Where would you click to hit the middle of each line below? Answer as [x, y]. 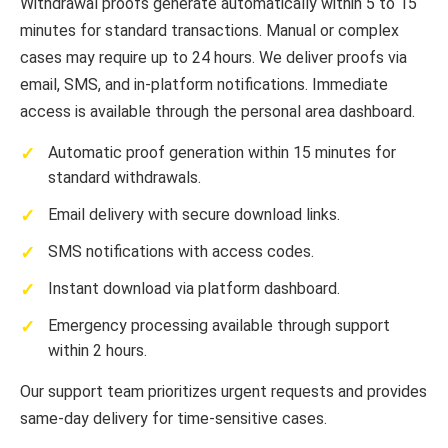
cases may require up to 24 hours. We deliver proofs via [213, 58]
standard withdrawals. [124, 178]
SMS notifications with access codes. [181, 252]
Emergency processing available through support [219, 326]
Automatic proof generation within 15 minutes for [222, 153]
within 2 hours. [97, 351]
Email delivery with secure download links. [194, 215]
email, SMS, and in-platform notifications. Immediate [204, 85]
